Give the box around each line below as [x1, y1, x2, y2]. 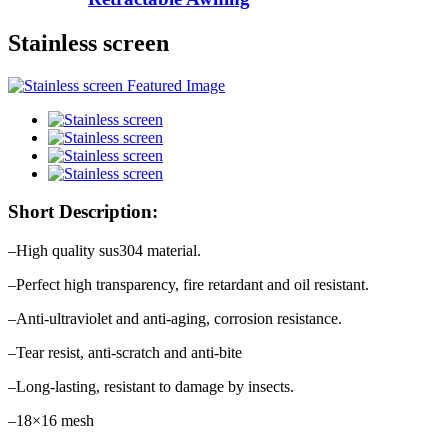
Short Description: [8, 201, 158, 223]
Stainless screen [8, 29, 169, 56]
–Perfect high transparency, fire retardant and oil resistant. [8, 276, 369, 294]
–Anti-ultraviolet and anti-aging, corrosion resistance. [8, 310, 342, 328]
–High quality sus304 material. [8, 242, 201, 260]
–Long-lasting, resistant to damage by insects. [8, 378, 294, 396]
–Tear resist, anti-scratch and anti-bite [8, 344, 242, 362]
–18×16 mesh [8, 412, 94, 430]
